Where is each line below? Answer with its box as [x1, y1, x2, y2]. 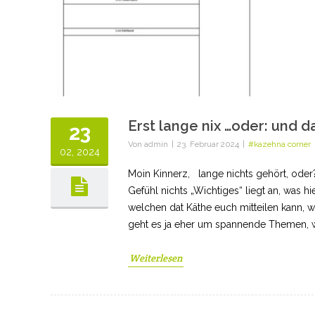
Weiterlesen [129, 251, 182, 264]
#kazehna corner [248, 139, 311, 149]
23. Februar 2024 [177, 139, 239, 149]
